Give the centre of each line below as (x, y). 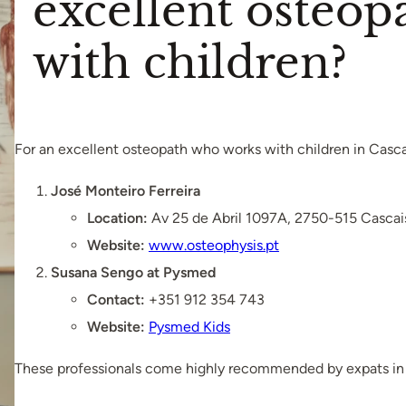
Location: (117, 218)
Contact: (116, 300)
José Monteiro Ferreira (125, 191)
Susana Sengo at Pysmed (133, 273)
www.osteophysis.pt (213, 246)
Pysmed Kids (189, 327)
